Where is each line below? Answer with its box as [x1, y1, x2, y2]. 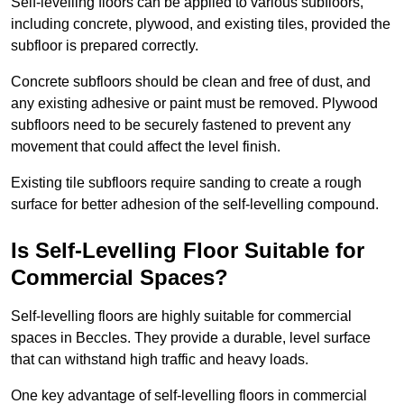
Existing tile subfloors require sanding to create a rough [11, 175, 362, 191]
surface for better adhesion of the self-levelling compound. [11, 197, 379, 213]
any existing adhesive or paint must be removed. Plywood [11, 96, 378, 112]
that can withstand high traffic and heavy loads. [11, 352, 308, 368]
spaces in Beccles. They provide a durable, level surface [11, 330, 371, 346]
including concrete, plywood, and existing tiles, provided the [11, 16, 390, 32]
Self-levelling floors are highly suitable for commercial [11, 308, 352, 325]
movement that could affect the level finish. [11, 139, 284, 155]
